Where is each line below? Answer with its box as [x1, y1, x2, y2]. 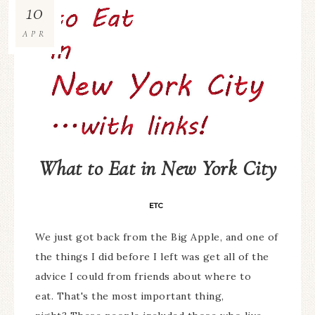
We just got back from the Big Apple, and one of [35, 230, 278, 243]
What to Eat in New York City [38, 155, 277, 181]
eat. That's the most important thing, [35, 289, 224, 302]
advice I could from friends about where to [35, 269, 251, 283]
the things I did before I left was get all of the [35, 250, 269, 263]
